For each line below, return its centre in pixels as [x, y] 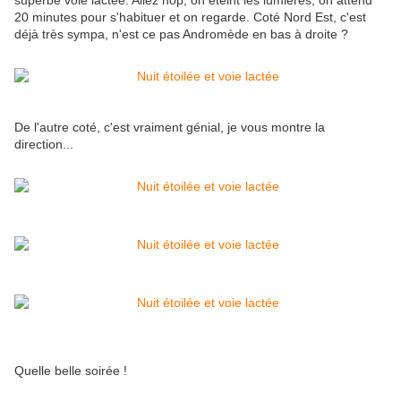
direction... [44, 145]
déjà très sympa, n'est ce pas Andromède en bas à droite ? [181, 34]
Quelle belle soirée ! [71, 371]
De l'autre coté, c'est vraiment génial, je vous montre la [170, 128]
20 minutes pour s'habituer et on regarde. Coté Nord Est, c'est [190, 17]
